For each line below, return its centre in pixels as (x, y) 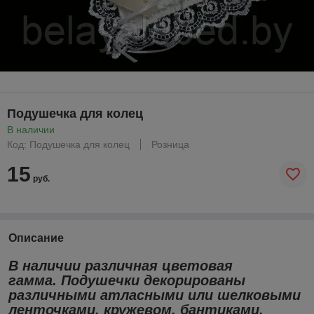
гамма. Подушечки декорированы (127, 280)
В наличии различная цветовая (121, 265)
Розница (170, 144)
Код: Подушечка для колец (68, 144)
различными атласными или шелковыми (155, 295)
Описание (36, 238)
